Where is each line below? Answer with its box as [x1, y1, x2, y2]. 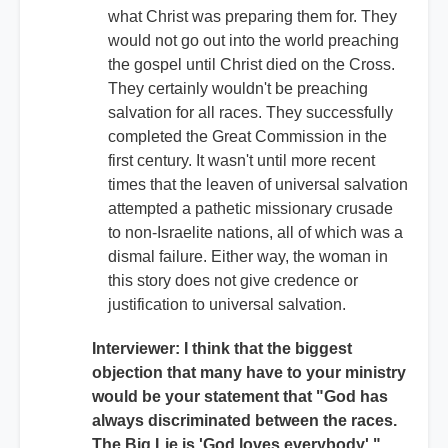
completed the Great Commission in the [108, 128, 387, 146]
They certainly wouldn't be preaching [108, 80, 368, 98]
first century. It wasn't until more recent [108, 152, 375, 170]
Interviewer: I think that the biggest [92, 340, 352, 358]
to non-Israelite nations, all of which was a [108, 224, 403, 242]
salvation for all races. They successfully [108, 104, 393, 122]
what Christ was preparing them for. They [108, 8, 397, 26]
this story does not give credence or [108, 272, 358, 290]
